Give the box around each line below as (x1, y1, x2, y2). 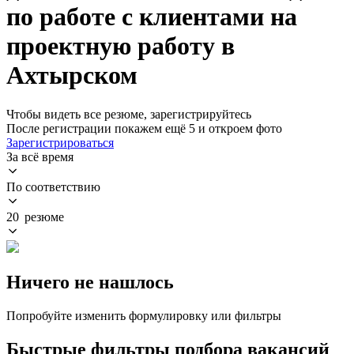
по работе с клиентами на (6, 2, 297, 32)
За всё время (6, 149, 73, 164)
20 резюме (6, 209, 64, 224)
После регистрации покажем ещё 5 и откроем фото (6, 121, 282, 135)
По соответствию (6, 179, 100, 194)
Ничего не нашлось (6, 271, 174, 292)
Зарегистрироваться (6, 135, 114, 149)
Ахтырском (6, 61, 137, 90)
